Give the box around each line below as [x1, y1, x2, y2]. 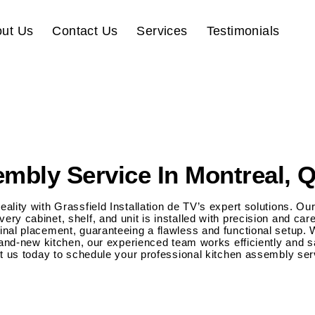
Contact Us [52, 24, 118, 38]
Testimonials [206, 24, 280, 38]
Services [136, 24, 188, 38]
